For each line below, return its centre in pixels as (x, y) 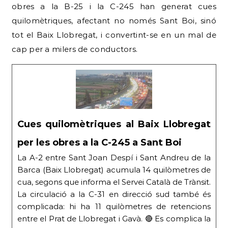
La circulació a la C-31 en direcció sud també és (114, 194)
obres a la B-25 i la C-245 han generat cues (114, 6)
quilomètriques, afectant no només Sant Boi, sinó (114, 20)
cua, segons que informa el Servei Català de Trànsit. (114, 182)
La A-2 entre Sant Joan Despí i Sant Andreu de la (114, 157)
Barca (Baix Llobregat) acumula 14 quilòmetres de (114, 169)
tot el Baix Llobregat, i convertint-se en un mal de (114, 35)
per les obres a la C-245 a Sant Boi (99, 142)
